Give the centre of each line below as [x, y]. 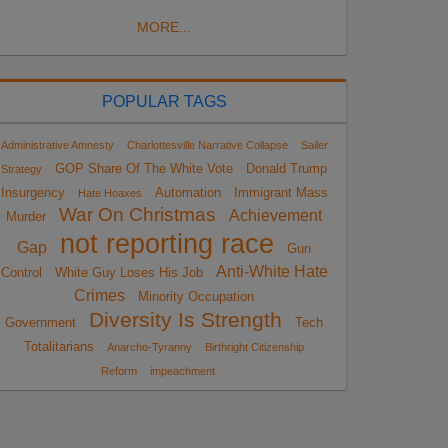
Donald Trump [286, 168]
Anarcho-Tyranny [149, 346]
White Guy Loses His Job [128, 272]
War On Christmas [137, 214]
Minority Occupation [196, 296]
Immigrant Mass [280, 192]
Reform [118, 370]
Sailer [314, 144]
